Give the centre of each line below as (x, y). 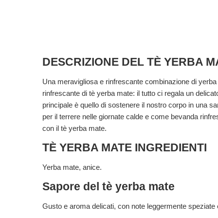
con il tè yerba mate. (74, 128)
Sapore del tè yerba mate (109, 187)
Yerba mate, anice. (72, 167)
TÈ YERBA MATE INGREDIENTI (125, 148)
